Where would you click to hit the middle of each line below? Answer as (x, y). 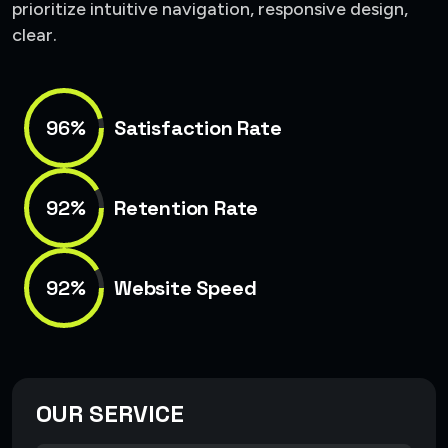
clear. (34, 35)
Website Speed (185, 288)
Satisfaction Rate (198, 128)
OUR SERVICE (110, 414)
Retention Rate (186, 208)
